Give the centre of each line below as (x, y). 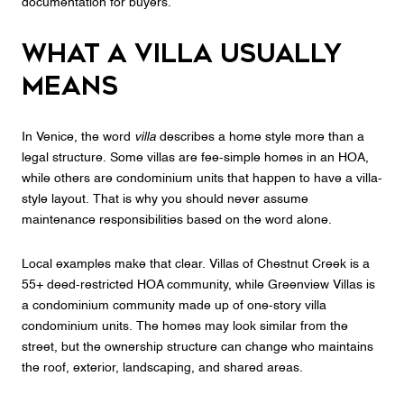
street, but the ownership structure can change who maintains (197, 348)
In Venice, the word (78, 137)
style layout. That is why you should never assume (165, 199)
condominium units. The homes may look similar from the (185, 327)
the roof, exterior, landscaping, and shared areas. (162, 368)
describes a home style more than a (260, 137)
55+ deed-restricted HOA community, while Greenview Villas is (198, 285)
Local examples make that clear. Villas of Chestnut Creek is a (196, 265)
